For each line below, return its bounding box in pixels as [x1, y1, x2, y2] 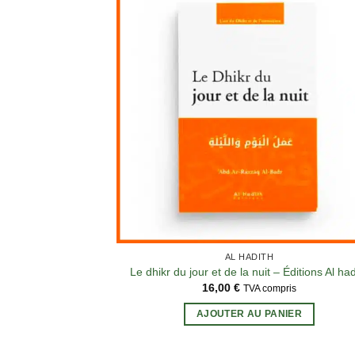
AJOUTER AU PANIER [197, 308, 302, 319]
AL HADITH [224, 252, 274, 262]
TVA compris [243, 284, 296, 294]
